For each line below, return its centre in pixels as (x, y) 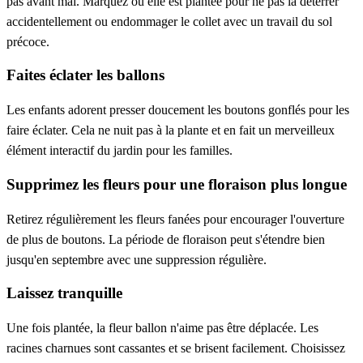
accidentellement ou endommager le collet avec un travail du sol (169, 21)
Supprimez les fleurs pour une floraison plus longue (177, 184)
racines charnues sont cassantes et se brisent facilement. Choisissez (176, 348)
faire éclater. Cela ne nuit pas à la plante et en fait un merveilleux (171, 130)
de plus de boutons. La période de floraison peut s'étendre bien (166, 239)
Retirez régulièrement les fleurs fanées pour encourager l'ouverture (175, 219)
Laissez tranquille (64, 293)
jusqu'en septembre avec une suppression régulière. (137, 259)
